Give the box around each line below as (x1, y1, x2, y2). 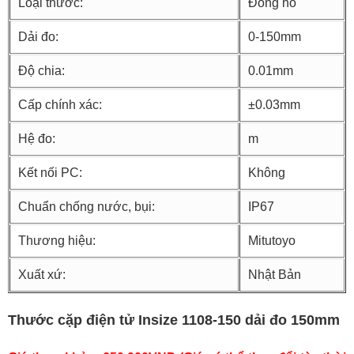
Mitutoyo (248, 234, 296, 248)
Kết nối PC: (18, 166, 82, 180)
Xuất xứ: (18, 268, 66, 282)
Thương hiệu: (18, 234, 96, 248)
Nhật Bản (248, 268, 301, 282)
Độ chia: (18, 64, 65, 78)
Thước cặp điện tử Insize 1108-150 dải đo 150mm (8, 312, 340, 329)
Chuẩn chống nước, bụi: (18, 200, 155, 214)
